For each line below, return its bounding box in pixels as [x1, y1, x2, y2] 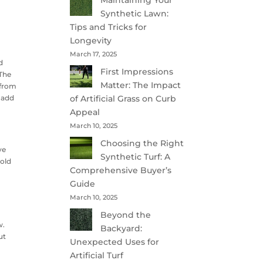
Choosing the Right [100, 138, 184, 149]
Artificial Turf [70, 250, 124, 261]
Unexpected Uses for [70, 237, 160, 247]
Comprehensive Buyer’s [70, 165, 172, 176]
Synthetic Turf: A [100, 151, 171, 162]
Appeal [70, 107, 100, 117]
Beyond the [100, 210, 151, 220]
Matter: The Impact [100, 80, 181, 90]
